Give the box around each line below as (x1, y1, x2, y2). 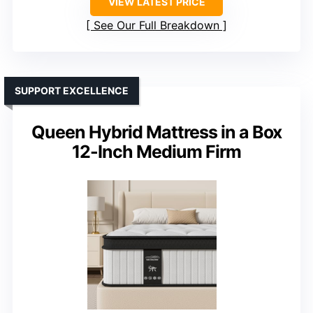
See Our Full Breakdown (94, 18, 219, 33)
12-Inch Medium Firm (72, 141, 241, 163)
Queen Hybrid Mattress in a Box (31, 122, 282, 143)
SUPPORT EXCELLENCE (15, 85, 129, 97)
